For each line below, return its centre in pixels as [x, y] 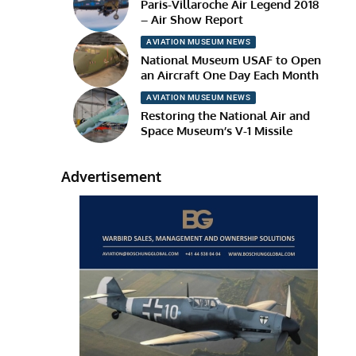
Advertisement [112, 176]
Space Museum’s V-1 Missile [217, 131]
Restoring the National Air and [226, 116]
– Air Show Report [192, 20]
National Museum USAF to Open [231, 60]
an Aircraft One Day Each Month [230, 75]
